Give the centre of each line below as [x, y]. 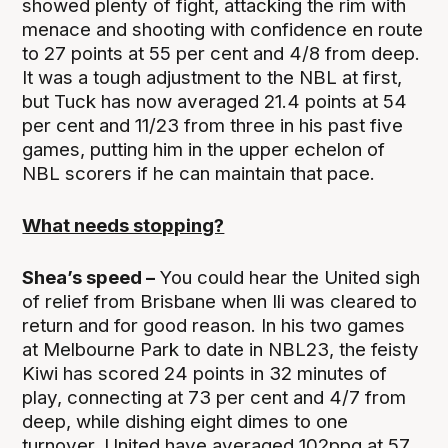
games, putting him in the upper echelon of [204, 150]
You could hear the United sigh [288, 278]
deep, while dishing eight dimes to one [185, 422]
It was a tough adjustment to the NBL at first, [212, 78]
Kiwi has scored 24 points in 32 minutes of [205, 374]
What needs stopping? [123, 226]
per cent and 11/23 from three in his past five [213, 126]
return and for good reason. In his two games [214, 326]
